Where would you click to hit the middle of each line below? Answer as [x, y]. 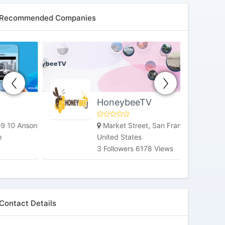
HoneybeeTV [81, 102]
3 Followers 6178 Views [92, 148]
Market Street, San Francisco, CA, [115, 125]
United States [76, 137]
